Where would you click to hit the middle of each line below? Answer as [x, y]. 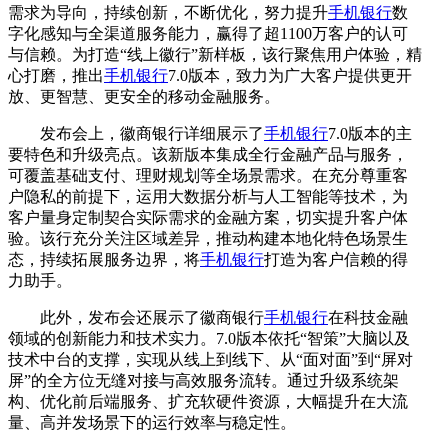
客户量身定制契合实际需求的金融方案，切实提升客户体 [208, 217]
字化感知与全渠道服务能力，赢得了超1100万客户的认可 [208, 33]
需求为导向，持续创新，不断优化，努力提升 [168, 12]
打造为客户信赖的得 [336, 259]
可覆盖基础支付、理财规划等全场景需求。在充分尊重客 [208, 175]
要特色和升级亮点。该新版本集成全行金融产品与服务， [208, 154]
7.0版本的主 [370, 133]
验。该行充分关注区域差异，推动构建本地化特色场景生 [208, 238]
